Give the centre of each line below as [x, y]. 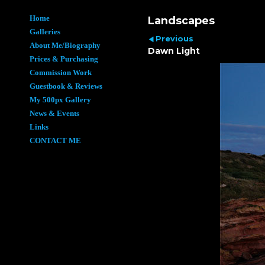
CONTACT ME [55, 141]
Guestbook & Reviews [66, 86]
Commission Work [61, 73]
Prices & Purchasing [64, 59]
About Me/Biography [65, 46]
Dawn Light [174, 51]
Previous [174, 38]
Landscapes [181, 20]
